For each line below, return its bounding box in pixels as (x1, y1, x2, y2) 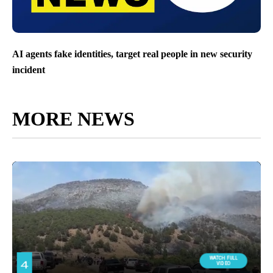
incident (12, 64, 45, 75)
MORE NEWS (12, 107, 135, 130)
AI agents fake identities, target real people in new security (12, 49, 252, 60)
